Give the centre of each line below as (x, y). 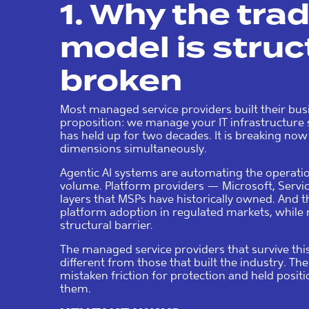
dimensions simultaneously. (133, 148)
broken (121, 80)
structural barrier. (107, 225)
